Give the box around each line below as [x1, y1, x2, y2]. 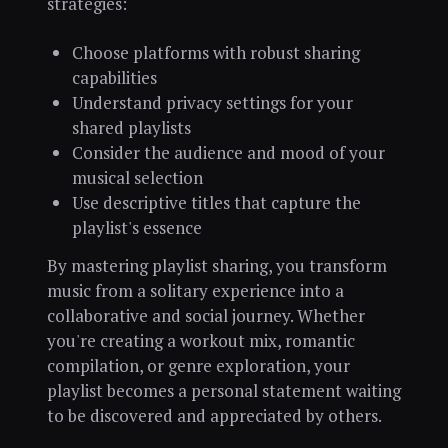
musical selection [71, 166, 203, 190]
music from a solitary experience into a [46, 278, 344, 302]
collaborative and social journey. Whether [46, 303, 365, 327]
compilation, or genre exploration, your [46, 353, 350, 377]
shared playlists [71, 116, 191, 140]
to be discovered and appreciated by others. [46, 403, 382, 427]
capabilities [71, 66, 157, 90]
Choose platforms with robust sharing [71, 41, 360, 65]
